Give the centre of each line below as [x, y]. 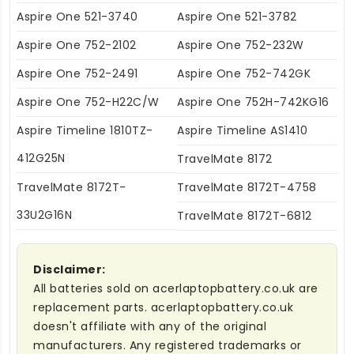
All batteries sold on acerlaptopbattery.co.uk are [176, 288]
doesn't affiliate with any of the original [150, 326]
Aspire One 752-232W [241, 45]
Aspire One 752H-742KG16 [253, 102]
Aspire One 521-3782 [237, 16]
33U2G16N [44, 215]
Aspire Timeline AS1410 [242, 130]
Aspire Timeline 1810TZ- [85, 130]
